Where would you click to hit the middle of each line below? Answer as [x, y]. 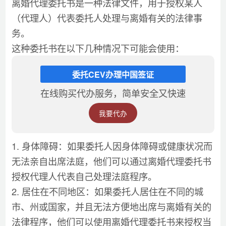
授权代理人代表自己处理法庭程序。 [84, 176]
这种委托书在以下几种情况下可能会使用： [98, 48]
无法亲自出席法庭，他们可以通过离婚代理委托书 [111, 161]
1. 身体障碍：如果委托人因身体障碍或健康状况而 [112, 146]
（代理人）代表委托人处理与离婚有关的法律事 [107, 18]
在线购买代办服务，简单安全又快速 [113, 93]
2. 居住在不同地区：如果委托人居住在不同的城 [107, 191]
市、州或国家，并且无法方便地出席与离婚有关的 [111, 207]
